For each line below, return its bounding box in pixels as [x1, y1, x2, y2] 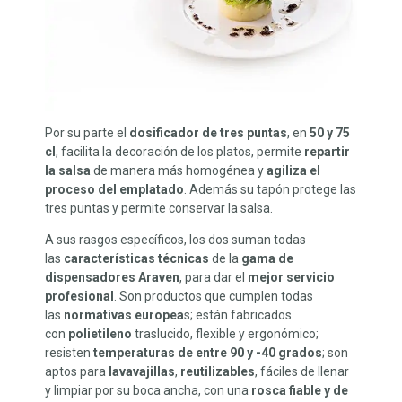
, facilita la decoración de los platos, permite [56, 144, 304, 160]
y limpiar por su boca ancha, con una [45, 383, 251, 398]
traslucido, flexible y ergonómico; [132, 327, 319, 342]
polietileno [68, 327, 132, 342]
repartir [304, 144, 350, 160]
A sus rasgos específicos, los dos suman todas [45, 232, 306, 248]
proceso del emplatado [45, 182, 184, 197]
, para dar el [179, 270, 248, 285]
